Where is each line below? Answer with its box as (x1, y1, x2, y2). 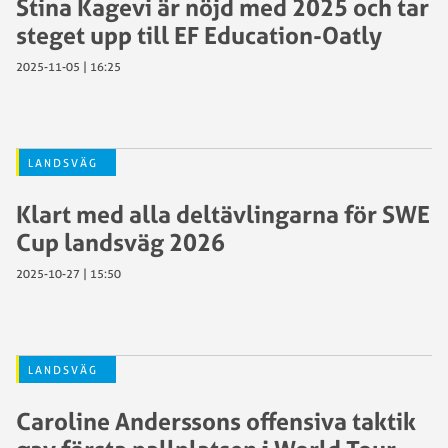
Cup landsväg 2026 (16, 227, 225, 257)
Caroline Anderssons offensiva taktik (16, 406, 416, 436)
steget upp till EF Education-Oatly (16, 20, 382, 50)
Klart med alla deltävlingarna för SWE (16, 199, 430, 229)
